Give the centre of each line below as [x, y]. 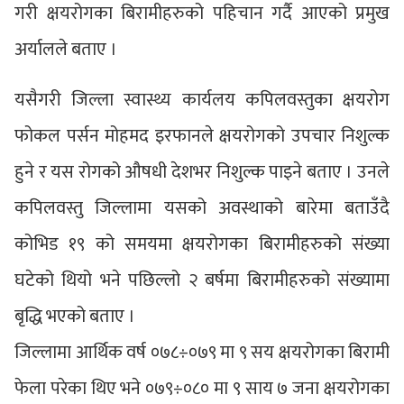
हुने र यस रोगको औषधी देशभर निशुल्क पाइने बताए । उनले [202, 172]
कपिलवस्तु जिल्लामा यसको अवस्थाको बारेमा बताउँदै [202, 208]
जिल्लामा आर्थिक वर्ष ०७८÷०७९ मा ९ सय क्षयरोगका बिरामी [202, 352]
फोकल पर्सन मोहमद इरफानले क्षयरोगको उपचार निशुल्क [202, 136]
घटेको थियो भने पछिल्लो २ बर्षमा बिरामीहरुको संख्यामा [202, 280]
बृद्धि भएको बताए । [75, 316]
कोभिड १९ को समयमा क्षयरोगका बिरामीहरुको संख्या [202, 244]
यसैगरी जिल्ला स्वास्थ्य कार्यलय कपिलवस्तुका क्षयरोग [202, 100]
